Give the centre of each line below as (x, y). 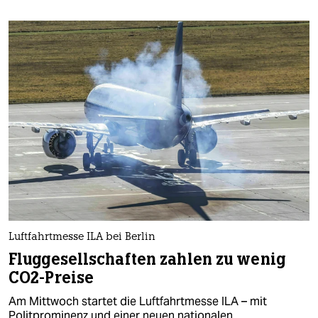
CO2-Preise (51, 278)
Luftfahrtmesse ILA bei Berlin (82, 238)
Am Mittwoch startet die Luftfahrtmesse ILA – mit (138, 302)
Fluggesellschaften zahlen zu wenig (147, 260)
